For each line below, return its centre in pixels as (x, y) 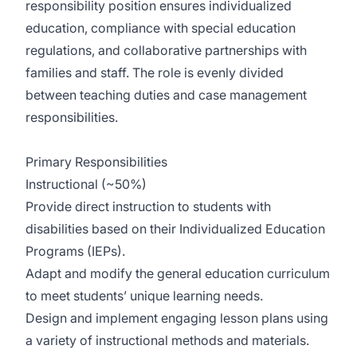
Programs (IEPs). (75, 251)
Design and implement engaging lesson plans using (177, 318)
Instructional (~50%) (86, 184)
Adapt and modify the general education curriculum (178, 273)
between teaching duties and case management (166, 95)
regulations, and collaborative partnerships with (166, 50)
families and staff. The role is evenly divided (155, 73)
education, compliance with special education (161, 28)
